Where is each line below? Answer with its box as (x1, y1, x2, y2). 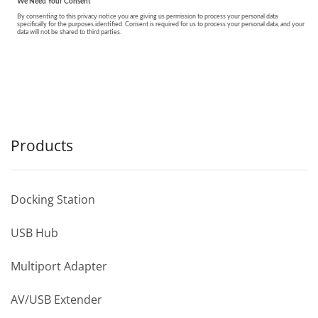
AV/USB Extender (11, 292, 102, 308)
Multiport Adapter (11, 258, 107, 275)
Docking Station (11, 192, 95, 208)
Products (11, 136, 73, 156)
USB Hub (11, 225, 58, 241)
